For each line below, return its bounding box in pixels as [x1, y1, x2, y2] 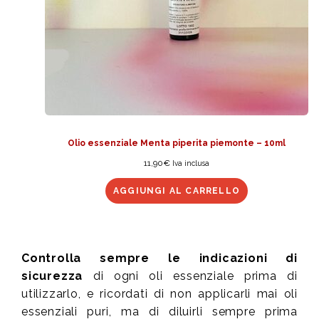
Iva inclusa [172, 159, 209, 168]
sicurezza [21, 269, 83, 283]
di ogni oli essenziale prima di [83, 269, 298, 283]
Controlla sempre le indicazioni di [21, 251, 298, 266]
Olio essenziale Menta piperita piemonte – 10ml [68, 138, 286, 149]
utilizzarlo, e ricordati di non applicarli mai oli [21, 287, 298, 301]
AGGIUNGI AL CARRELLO [113, 186, 240, 197]
